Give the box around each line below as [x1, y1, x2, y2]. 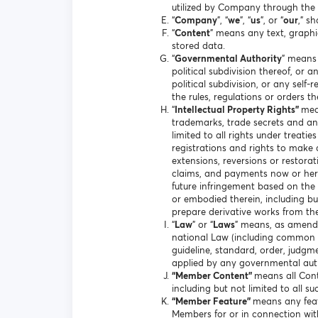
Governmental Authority [175, 53, 282, 65]
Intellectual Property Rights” [175, 104, 301, 116]
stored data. [172, 40, 225, 52]
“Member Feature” [172, 295, 253, 307]
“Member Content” [172, 270, 254, 282]
